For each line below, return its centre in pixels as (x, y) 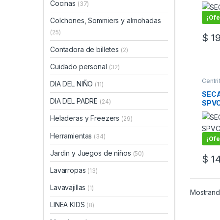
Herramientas (72, 136)
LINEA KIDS (69, 205)
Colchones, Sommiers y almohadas (106, 21)
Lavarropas (69, 170)
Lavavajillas (69, 188)
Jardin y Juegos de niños (92, 153)
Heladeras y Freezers (86, 118)
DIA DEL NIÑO (73, 84)
